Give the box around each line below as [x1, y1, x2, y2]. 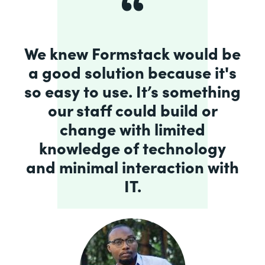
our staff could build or [47, 98, 218, 121]
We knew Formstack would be [24, 41, 241, 64]
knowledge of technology [39, 135, 226, 159]
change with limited [60, 117, 205, 140]
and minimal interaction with [26, 154, 239, 177]
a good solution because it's [28, 60, 237, 83]
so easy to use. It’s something [24, 79, 241, 102]
